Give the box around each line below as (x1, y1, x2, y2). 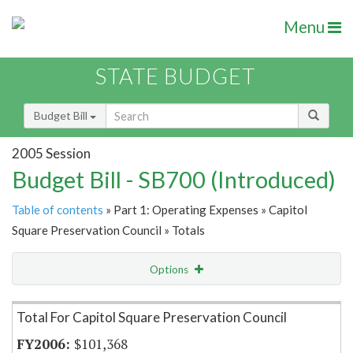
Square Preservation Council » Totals (12, 223, 205, 238)
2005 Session (12, 144, 91, 162)
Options (150, 263, 191, 277)
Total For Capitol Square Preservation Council (17, 309, 287, 326)
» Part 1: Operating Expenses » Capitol (103, 203, 307, 217)
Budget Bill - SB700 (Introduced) (12, 165, 336, 194)
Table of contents (12, 203, 103, 217)
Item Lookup (16, 295, 78, 310)
